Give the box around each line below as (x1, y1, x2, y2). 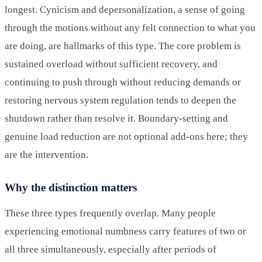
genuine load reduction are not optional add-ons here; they (5, 130, 248, 142)
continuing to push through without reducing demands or (5, 76, 241, 88)
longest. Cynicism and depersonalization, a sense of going (5, 4, 245, 15)
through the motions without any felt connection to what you (5, 22, 256, 33)
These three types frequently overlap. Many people (5, 207, 216, 219)
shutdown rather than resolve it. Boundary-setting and (5, 112, 228, 124)
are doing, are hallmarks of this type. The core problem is (5, 40, 241, 51)
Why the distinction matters (5, 181, 137, 194)
